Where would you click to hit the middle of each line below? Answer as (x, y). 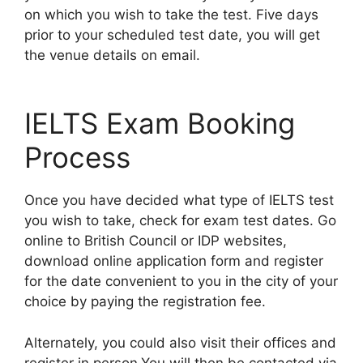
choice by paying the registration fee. (145, 301)
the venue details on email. (112, 55)
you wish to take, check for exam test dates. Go (180, 220)
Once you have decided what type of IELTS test (179, 200)
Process (77, 157)
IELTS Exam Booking (160, 123)
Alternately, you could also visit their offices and (180, 342)
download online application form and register (174, 261)
